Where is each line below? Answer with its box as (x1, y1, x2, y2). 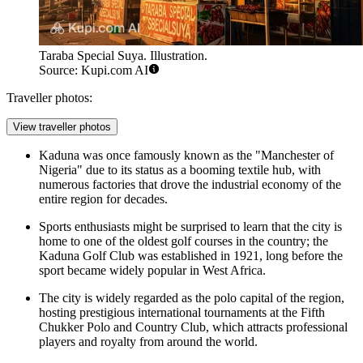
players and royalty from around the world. (39, 335, 258, 349)
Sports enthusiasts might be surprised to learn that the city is (39, 220, 342, 234)
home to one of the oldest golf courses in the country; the (39, 234, 328, 249)
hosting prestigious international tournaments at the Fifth (39, 305, 325, 320)
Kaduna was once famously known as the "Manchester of (39, 148, 334, 163)
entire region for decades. (39, 192, 168, 207)
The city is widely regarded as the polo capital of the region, (39, 291, 344, 305)
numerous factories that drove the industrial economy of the (39, 177, 341, 192)
